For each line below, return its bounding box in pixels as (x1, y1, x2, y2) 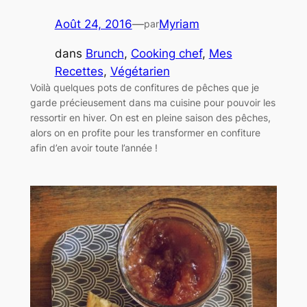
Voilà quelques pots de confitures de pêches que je (29, 82, 259, 94)
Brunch (85, 47, 124, 61)
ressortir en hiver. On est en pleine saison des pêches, (29, 112, 271, 124)
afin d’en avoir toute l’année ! (29, 142, 158, 154)
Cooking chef (130, 47, 202, 61)
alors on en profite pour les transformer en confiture (29, 127, 260, 139)
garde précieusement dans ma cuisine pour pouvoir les (29, 97, 275, 109)
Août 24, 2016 (54, 17, 132, 32)
